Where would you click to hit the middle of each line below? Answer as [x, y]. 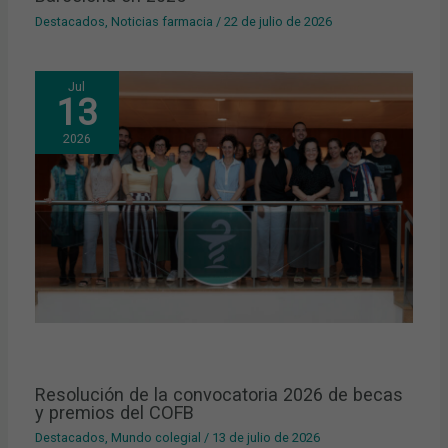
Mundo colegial [156, 438]
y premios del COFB [115, 412]
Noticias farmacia [162, 21]
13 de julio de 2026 [266, 438]
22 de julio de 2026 [278, 21]
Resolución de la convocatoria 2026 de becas [219, 394]
